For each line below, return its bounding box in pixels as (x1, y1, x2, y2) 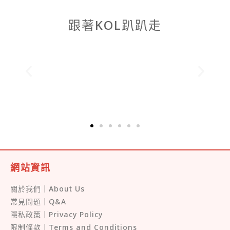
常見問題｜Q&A (10, 196, 66, 206)
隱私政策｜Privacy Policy (10, 209, 103, 219)
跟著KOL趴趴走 (68, 16, 162, 34)
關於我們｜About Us (10, 183, 85, 194)
